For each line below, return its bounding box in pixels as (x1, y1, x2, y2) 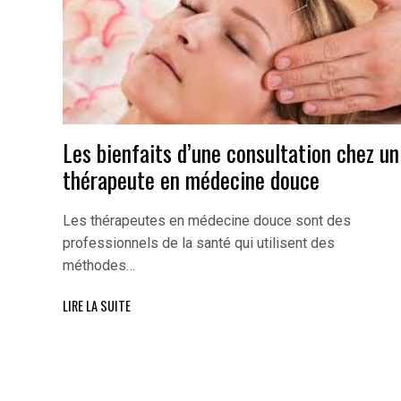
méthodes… (63, 257, 135, 275)
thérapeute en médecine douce (63, 161, 320, 196)
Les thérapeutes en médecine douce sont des (63, 212, 351, 230)
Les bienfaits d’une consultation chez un (63, 134, 399, 169)
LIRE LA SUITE (63, 295, 131, 315)
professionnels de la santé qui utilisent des (63, 235, 335, 252)
